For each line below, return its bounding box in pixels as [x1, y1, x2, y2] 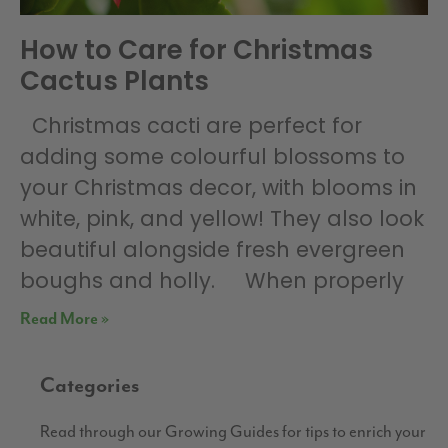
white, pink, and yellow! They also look [20, 204, 424, 234]
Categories [40, 374, 140, 399]
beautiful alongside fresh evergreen [20, 235, 405, 265]
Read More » [20, 310, 109, 330]
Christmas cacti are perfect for [20, 111, 362, 141]
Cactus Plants [20, 63, 209, 100]
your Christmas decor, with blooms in [20, 173, 417, 203]
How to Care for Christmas [20, 32, 373, 69]
